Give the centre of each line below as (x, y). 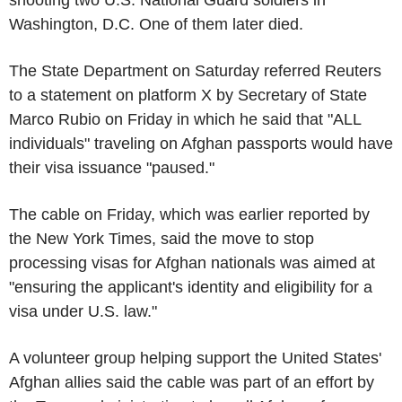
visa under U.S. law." (83, 311)
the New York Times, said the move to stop (162, 238)
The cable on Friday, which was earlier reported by (189, 214)
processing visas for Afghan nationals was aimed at (192, 262)
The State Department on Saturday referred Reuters (195, 70)
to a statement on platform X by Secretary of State (188, 95)
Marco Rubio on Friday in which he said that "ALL (185, 119)
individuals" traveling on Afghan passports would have (201, 143)
